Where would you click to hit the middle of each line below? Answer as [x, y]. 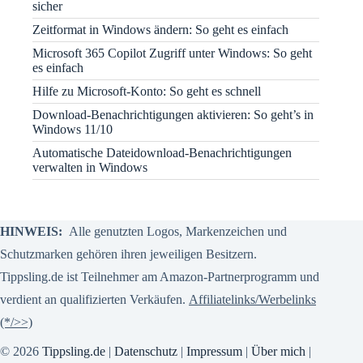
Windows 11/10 [73, 130]
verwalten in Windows [90, 168]
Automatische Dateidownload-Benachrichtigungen [162, 153]
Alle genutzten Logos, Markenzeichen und [176, 232]
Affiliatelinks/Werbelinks [252, 300]
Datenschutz [146, 352]
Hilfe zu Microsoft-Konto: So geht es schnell [147, 92]
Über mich [280, 352]
